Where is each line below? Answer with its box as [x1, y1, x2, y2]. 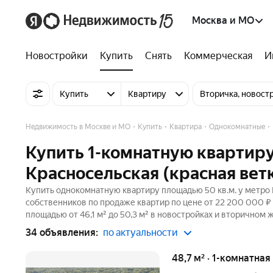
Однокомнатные [209, 122, 265, 131]
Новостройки [26, 50, 88, 62]
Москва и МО [192, 15, 254, 26]
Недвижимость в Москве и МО [26, 122, 130, 131]
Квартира [169, 122, 202, 131]
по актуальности [103, 227, 178, 238]
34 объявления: [26, 227, 98, 238]
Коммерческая [184, 50, 252, 62]
